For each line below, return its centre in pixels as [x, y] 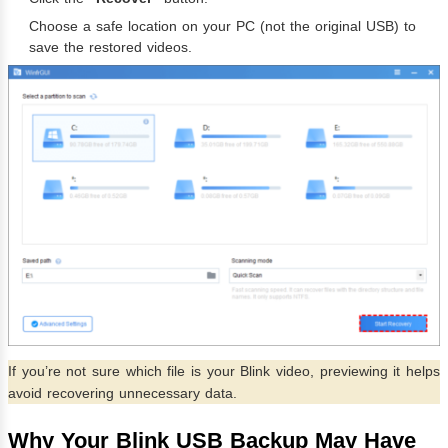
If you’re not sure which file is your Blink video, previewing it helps [224, 371]
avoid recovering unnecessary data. [122, 393]
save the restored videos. [110, 46]
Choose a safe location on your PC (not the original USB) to [222, 25]
